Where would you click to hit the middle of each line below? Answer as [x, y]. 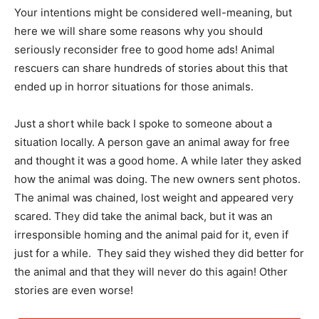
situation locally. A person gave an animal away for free [152, 142]
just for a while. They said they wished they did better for [159, 253]
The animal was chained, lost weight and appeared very [154, 197]
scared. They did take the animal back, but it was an [143, 216]
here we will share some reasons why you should [138, 31]
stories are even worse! [74, 290]
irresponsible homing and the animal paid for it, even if [151, 234]
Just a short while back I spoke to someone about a [143, 123]
